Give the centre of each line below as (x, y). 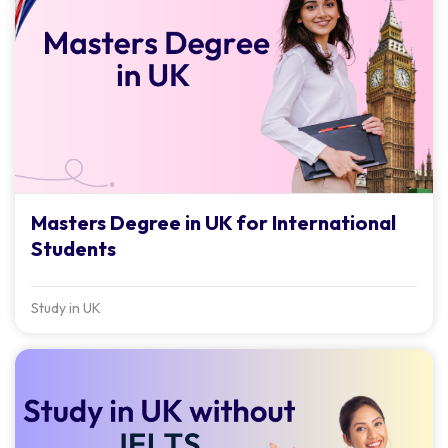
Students (73, 248)
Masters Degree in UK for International (213, 222)
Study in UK (66, 307)
